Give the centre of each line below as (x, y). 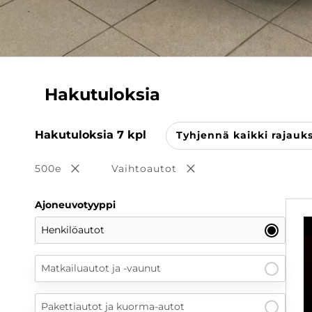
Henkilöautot (73, 230)
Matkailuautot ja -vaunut (101, 268)
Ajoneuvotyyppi (75, 205)
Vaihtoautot (144, 168)
